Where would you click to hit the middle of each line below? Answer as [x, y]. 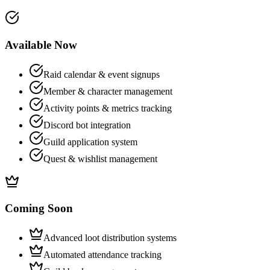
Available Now [41, 45]
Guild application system [90, 142]
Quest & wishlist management [100, 159]
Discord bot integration [87, 125]
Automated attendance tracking [102, 255]
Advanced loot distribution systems [110, 238]
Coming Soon [39, 209]
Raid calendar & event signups [102, 74]
